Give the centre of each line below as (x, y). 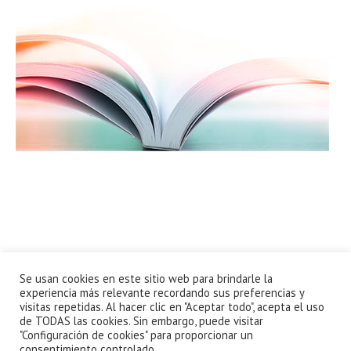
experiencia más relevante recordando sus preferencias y (162, 293)
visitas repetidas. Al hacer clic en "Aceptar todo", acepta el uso (172, 307)
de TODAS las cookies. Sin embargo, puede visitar (141, 321)
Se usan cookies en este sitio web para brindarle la (146, 279)
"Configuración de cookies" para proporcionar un (136, 335)
